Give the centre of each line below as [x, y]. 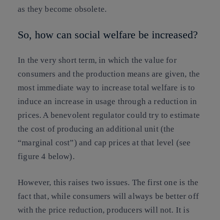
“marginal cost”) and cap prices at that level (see [104, 142]
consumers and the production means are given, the [109, 74]
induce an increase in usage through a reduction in [108, 101]
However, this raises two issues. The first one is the [108, 183]
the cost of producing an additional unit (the [96, 129]
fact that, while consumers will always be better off [108, 196]
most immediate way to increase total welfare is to [107, 87]
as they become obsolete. [62, 9]
